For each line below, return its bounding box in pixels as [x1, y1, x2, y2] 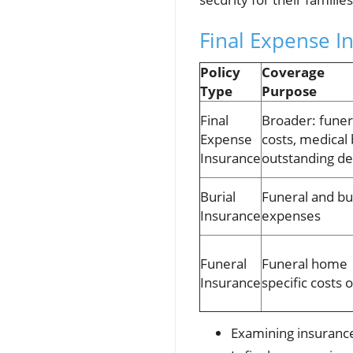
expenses [262, 206, 321, 225]
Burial [200, 188, 236, 206]
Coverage [262, 63, 325, 82]
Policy [200, 63, 240, 82]
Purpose [262, 82, 317, 101]
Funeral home [262, 255, 347, 273]
